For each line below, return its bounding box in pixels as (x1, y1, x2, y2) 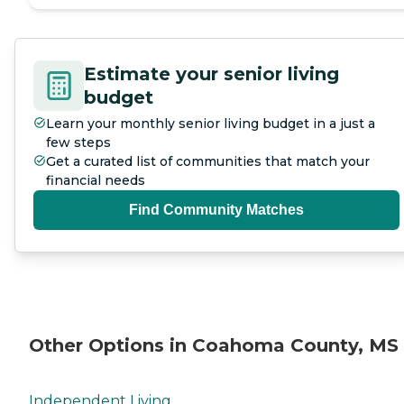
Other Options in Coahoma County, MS (29, 334, 399, 356)
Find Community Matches (129, 202, 304, 218)
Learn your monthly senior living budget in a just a (46, 115, 375, 133)
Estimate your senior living (84, 63, 339, 86)
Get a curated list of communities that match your (46, 153, 370, 170)
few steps (46, 134, 111, 151)
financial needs (46, 172, 145, 189)
